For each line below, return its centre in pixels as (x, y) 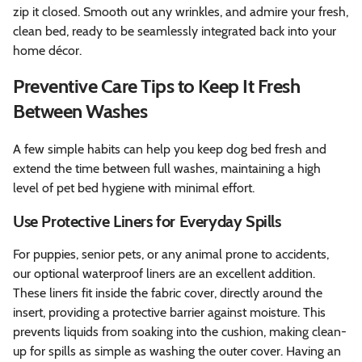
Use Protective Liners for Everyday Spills (147, 221)
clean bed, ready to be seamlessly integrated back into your (175, 31)
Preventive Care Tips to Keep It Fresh (157, 86)
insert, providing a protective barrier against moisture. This (169, 312)
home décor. (47, 50)
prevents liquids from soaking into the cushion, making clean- (180, 331)
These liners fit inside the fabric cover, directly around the (168, 293)
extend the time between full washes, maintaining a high (167, 168)
